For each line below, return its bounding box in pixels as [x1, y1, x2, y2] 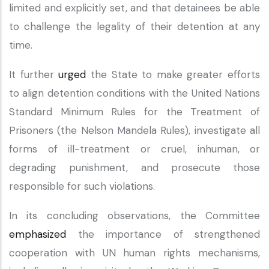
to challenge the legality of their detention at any [9, 20, 260, 33]
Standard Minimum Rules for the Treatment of [9, 105, 260, 118]
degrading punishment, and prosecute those [9, 161, 260, 174]
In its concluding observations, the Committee [9, 209, 260, 222]
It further [9, 68, 59, 81]
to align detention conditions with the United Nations [9, 86, 260, 100]
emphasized [9, 228, 66, 241]
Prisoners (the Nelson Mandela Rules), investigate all [9, 124, 260, 137]
